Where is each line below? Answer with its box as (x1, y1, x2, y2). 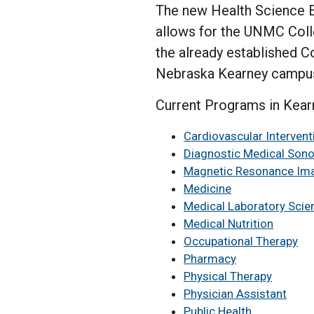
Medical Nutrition (184, 217, 273, 231)
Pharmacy (184, 252, 236, 266)
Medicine (184, 182, 231, 196)
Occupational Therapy (184, 234, 298, 249)
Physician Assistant (184, 287, 287, 301)
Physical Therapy (184, 269, 272, 284)
